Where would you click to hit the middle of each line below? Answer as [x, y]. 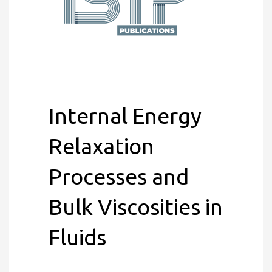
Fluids [77, 237]
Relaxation [101, 146]
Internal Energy [125, 116]
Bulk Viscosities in [136, 207]
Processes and [119, 176]
